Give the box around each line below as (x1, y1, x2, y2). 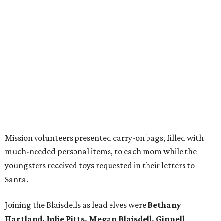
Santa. (5, 174, 28, 184)
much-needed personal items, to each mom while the (5, 147, 197, 157)
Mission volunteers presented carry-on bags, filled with (5, 133, 204, 143)
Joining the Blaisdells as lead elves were (5, 200, 147, 210)
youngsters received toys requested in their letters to (5, 160, 195, 171)
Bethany (147, 200, 181, 210)
